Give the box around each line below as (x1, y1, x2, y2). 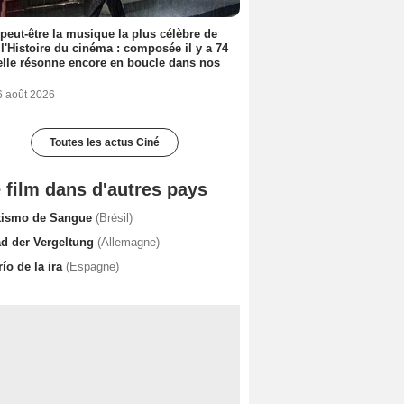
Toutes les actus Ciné (50, 135, 160, 149)
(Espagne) (66, 259, 119, 273)
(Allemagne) (97, 234, 160, 249)
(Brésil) (96, 210, 133, 225)
